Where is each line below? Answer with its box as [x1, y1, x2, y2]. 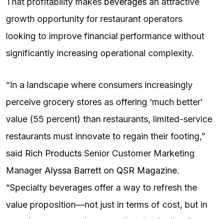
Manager [6, 165, 44, 175]
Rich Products [25, 148, 82, 158]
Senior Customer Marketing [82, 148, 195, 158]
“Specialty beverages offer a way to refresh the [6, 182, 197, 193]
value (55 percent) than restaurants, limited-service [6, 113, 212, 124]
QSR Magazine [116, 165, 177, 175]
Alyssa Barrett [44, 165, 101, 175]
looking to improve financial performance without [6, 30, 204, 41]
